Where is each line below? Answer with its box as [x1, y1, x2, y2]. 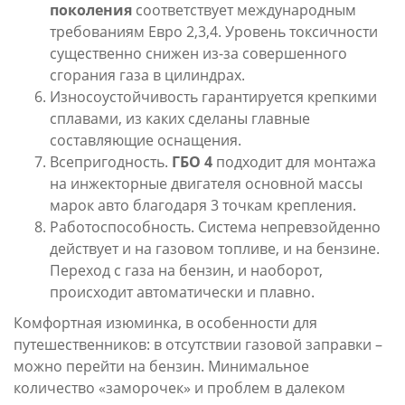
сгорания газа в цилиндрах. [50, 65, 245, 85]
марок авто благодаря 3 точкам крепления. [50, 195, 356, 215]
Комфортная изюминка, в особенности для [14, 313, 317, 333]
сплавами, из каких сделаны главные [50, 108, 310, 128]
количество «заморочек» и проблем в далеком [14, 378, 345, 398]
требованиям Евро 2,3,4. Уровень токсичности [50, 22, 378, 42]
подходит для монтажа [212, 152, 376, 172]
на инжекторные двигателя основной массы [50, 174, 363, 193]
